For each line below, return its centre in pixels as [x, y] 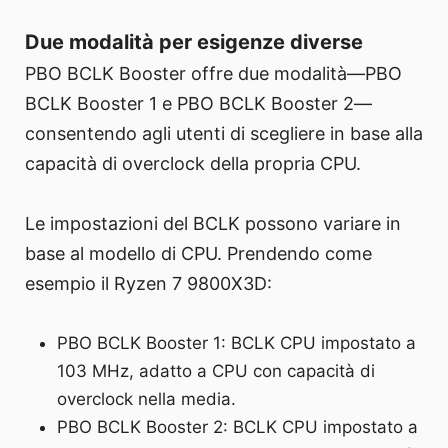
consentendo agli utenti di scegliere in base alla [224, 134]
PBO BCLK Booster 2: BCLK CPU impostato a [238, 427]
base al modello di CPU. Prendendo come [198, 254]
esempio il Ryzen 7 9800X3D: [148, 284]
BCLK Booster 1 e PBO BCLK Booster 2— [198, 104]
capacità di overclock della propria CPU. [193, 164]
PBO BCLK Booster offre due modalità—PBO [213, 74]
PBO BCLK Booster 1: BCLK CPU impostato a [237, 343]
